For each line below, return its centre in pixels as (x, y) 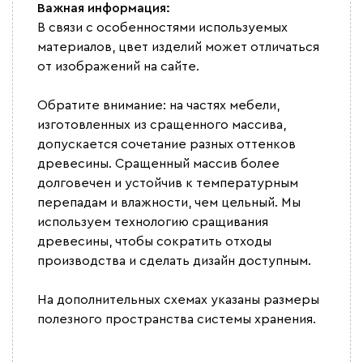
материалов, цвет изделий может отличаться (178, 47)
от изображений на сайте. (118, 66)
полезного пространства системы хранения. (177, 319)
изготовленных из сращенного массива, (162, 124)
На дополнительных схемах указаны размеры (178, 299)
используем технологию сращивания (153, 222)
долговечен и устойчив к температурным (168, 183)
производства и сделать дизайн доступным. (174, 261)
